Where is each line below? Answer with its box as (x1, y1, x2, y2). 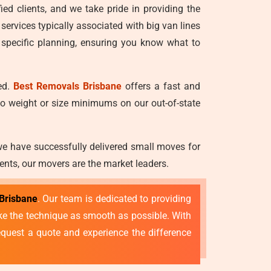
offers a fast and (122, 80, 200, 92)
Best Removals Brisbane (13, 80, 122, 92)
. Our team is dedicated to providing (37, 193, 192, 204)
